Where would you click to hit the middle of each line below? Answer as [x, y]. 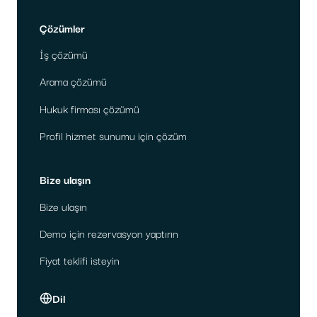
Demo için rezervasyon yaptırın [109, 232]
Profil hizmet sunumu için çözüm [113, 135]
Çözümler [62, 27]
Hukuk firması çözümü [90, 108]
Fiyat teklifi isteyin [80, 259]
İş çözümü [64, 54]
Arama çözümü [73, 81]
